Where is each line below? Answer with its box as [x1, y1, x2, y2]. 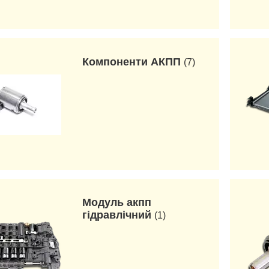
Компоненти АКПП [82, 56, 181, 68]
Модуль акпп [82, 196, 152, 208]
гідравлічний [82, 209, 152, 221]
